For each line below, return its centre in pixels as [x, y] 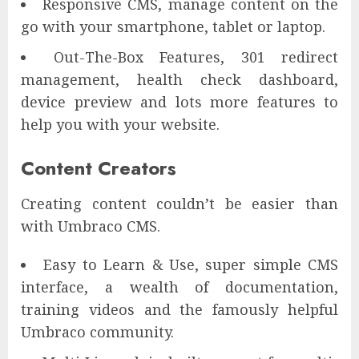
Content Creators [99, 167]
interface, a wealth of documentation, [179, 286]
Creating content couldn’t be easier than [179, 203]
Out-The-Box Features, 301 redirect [196, 56]
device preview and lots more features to [179, 101]
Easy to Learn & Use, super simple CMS [191, 264]
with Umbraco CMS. [91, 226]
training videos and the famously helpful [179, 309]
